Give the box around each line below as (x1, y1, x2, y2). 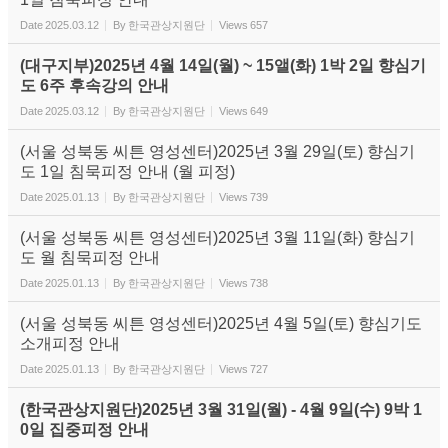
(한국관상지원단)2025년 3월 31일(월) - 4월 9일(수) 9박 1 (20, 401, 422, 418)
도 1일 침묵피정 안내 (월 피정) (20, 163, 235, 180)
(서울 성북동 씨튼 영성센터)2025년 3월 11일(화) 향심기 (20, 229, 415, 246)
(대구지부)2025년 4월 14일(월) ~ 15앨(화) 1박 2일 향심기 (20, 57, 426, 74)
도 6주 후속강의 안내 (20, 77, 169, 94)
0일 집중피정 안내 (20, 421, 149, 438)
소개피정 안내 (20, 335, 120, 352)
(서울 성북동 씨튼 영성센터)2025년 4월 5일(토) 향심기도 (20, 315, 422, 332)
